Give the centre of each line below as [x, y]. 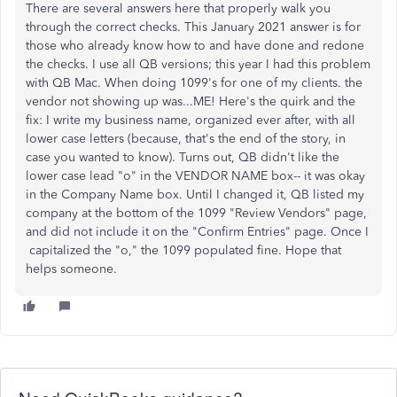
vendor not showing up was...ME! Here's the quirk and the [191, 101]
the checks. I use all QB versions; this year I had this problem [198, 64]
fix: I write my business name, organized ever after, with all [191, 120]
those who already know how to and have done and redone [195, 46]
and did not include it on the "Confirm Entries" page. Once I [197, 232]
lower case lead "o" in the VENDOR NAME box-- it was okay [195, 176]
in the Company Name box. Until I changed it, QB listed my [195, 195]
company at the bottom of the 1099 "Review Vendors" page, [196, 213]
